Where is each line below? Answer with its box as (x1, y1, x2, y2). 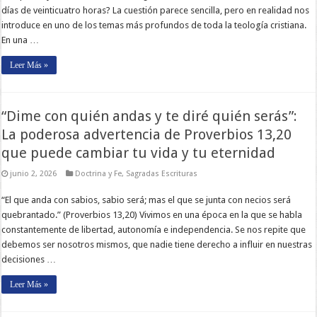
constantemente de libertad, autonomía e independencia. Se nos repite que (1, 224, 306, 235)
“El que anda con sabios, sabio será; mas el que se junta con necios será (1, 194, 292, 205)
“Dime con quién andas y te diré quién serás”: (1, 107, 298, 125)
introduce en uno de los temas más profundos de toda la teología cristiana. (1, 19, 307, 30)
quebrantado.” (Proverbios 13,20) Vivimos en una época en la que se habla (1, 209, 303, 220)
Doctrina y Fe (75, 168, 122, 178)
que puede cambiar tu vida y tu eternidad (1, 144, 276, 161)
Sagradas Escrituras (126, 168, 198, 178)
